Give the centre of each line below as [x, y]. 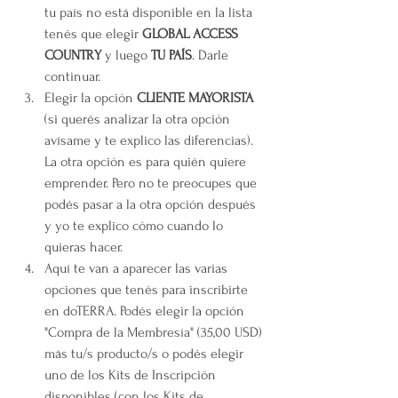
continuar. [72, 77]
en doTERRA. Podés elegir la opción [146, 311]
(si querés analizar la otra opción [139, 119]
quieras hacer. [85, 247]
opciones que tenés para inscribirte [148, 290]
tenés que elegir [93, 34]
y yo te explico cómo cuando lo [135, 226]
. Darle [212, 56]
